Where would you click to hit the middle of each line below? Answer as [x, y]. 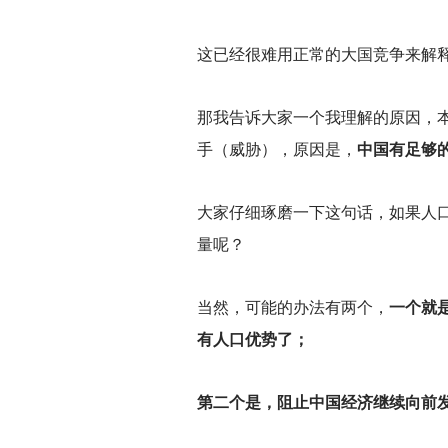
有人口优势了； [253, 339]
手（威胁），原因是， [277, 149]
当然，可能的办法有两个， [293, 307]
